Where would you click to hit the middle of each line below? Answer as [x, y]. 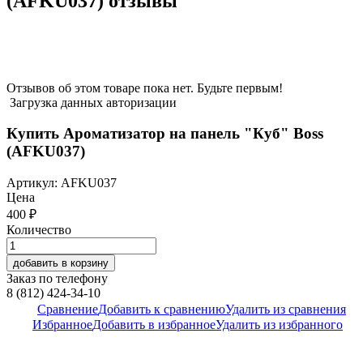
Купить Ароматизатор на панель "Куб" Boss [165, 134]
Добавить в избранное [154, 325]
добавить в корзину [61, 263]
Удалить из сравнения [286, 310]
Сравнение [68, 310]
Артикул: [34, 183]
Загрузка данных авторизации [92, 102]
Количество [39, 230]
